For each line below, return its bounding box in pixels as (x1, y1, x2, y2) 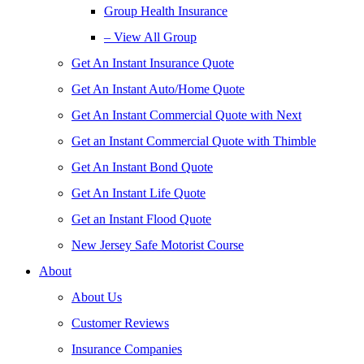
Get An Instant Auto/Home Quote (71, 82, 245, 96)
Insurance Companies (71, 342, 182, 356)
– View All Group (104, 30, 197, 44)
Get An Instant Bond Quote (71, 160, 213, 174)
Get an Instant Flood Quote (71, 212, 211, 226)
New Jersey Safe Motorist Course (71, 238, 244, 252)
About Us (71, 290, 122, 304)
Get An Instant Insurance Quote (71, 56, 234, 70)
